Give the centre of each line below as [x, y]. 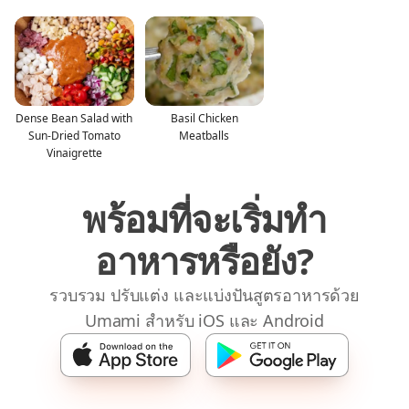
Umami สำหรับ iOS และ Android [204, 320]
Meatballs [204, 135]
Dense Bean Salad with [74, 118]
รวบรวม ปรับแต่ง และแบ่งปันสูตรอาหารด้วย [204, 294]
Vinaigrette [74, 152]
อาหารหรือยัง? [204, 260]
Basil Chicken [204, 118]
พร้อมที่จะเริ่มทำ [204, 218]
